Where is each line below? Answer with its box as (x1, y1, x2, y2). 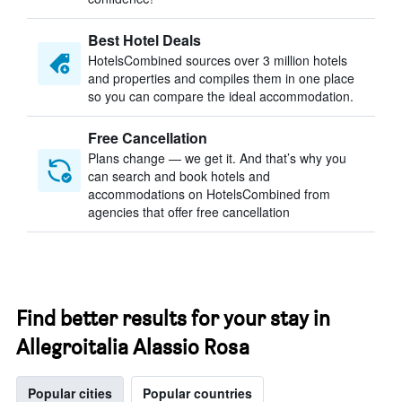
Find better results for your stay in (16, 305, 330, 331)
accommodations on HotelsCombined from (88, 185, 330, 203)
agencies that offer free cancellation (88, 203, 290, 221)
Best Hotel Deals (88, 30, 201, 50)
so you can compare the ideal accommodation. (88, 87, 354, 105)
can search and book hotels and (88, 167, 270, 185)
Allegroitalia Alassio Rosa (16, 334, 249, 360)
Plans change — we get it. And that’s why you (88, 149, 346, 167)
